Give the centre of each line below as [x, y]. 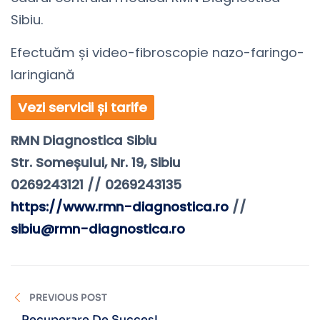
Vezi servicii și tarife [82, 108]
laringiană [43, 75]
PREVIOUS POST [69, 298]
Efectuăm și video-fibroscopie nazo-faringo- [157, 53]
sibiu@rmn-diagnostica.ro [98, 229]
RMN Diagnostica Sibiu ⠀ [91, 141]
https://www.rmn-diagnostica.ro [120, 207]
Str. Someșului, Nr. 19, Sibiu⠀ [101, 163]
